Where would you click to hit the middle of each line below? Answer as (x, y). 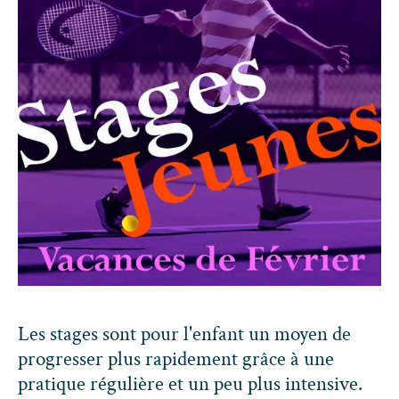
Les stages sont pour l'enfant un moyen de (184, 334)
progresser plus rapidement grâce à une (176, 359)
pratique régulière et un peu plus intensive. (190, 384)
